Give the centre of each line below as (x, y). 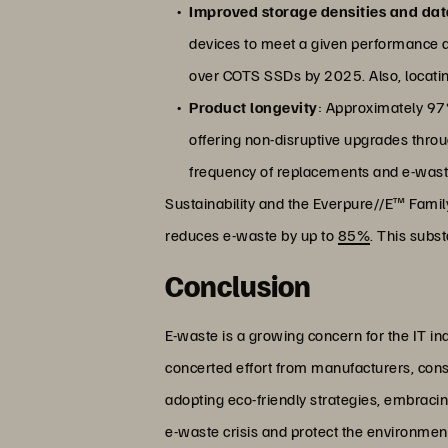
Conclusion (238, 284)
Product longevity (253, 106)
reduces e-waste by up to (251, 234)
